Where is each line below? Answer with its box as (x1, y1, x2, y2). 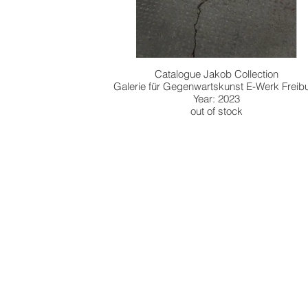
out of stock (190, 104, 243, 118)
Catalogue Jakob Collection (154, 67, 278, 80)
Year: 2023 (192, 92, 240, 105)
